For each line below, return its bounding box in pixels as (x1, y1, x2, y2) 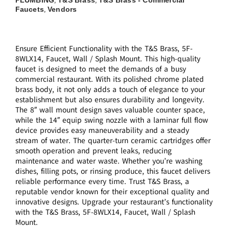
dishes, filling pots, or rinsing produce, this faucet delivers (15, 166, 210, 177)
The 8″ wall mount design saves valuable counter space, (15, 105, 205, 116)
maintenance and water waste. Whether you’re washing (15, 156, 202, 167)
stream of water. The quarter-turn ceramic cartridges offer (15, 135, 211, 146)
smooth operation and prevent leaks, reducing (15, 146, 172, 156)
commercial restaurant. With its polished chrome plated (15, 74, 204, 85)
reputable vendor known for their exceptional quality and (15, 187, 210, 197)
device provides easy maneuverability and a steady (15, 125, 189, 136)
